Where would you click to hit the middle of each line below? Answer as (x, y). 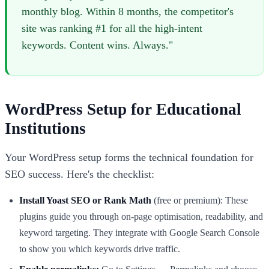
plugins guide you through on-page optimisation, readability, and (141, 217)
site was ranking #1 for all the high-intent (112, 29)
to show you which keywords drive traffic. (100, 249)
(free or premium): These (200, 201)
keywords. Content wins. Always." (97, 45)
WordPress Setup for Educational (123, 110)
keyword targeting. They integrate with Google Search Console (139, 233)
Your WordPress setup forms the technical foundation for (129, 158)
